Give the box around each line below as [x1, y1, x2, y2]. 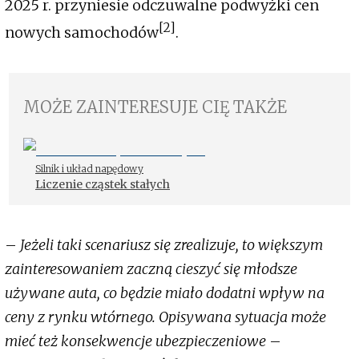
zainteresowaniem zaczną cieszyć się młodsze [5, 260, 297, 279]
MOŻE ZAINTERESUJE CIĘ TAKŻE [23, 97, 287, 118]
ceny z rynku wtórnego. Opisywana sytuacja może [5, 308, 326, 327]
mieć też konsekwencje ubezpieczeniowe [5, 332, 266, 351]
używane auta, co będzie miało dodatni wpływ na [5, 284, 325, 303]
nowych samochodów [5, 23, 159, 42]
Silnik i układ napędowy [35, 163, 143, 175]
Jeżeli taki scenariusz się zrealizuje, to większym [20, 236, 323, 255]
